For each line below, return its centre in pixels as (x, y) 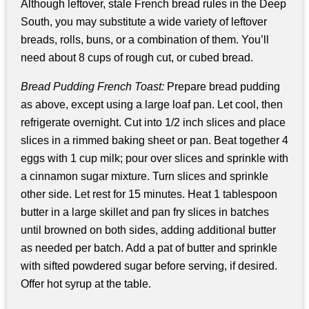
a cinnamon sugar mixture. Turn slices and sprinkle (144, 176)
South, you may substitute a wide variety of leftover (144, 22)
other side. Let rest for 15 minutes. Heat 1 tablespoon (149, 194)
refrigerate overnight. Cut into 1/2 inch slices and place (153, 122)
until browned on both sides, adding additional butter (148, 230)
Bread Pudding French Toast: (92, 86)
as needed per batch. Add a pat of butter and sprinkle (149, 248)
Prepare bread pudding (222, 86)
